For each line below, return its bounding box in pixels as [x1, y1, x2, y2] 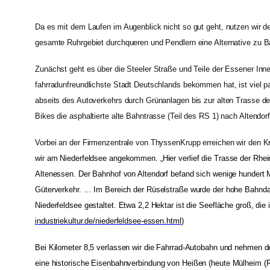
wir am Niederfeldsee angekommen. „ [35, 153, 163, 163]
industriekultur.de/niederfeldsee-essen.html [35, 216, 181, 225]
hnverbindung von [119, 258, 182, 268]
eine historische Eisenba [35, 258, 119, 268]
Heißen [181, 258, 209, 268]
